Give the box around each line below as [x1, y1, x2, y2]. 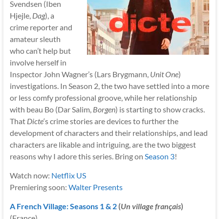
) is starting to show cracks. [115, 104, 205, 114]
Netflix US [51, 170, 86, 180]
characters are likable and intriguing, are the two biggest [9, 139, 196, 149]
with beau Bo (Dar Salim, [9, 104, 93, 114]
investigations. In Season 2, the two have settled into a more [9, 81, 209, 90]
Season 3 [144, 151, 175, 161]
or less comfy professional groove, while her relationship [9, 92, 197, 102]
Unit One [150, 69, 178, 79]
